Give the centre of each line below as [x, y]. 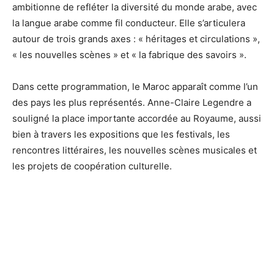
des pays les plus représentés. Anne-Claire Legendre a [132, 102]
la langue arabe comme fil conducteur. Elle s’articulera [129, 23]
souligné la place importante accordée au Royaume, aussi [137, 118]
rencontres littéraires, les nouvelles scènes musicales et [135, 150]
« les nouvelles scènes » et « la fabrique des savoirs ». [129, 54]
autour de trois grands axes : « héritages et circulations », [136, 39]
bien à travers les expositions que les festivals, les [121, 134]
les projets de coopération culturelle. [92, 166]
